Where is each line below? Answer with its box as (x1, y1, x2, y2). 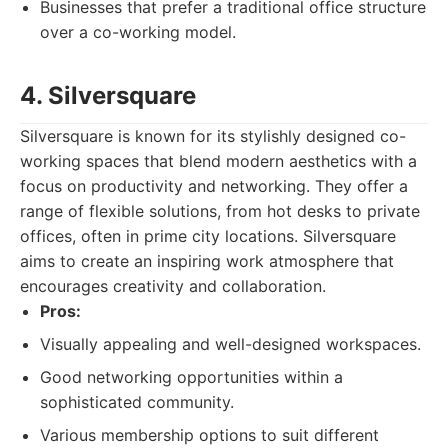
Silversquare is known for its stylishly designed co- (20, 126, 406, 146)
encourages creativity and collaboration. (20, 276, 326, 296)
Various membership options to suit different (40, 425, 379, 445)
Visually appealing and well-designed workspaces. (40, 334, 421, 354)
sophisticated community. (40, 392, 234, 412)
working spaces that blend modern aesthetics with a (20, 151, 417, 171)
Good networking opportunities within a (40, 367, 343, 387)
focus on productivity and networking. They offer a (20, 176, 408, 196)
